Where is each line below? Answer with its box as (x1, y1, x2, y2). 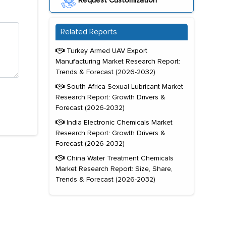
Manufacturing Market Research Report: (55, 57, 180, 66)
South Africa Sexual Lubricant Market (65, 82, 183, 91)
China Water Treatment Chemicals (65, 154, 174, 163)
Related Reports (61, 27, 117, 37)
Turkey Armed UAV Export (65, 46, 147, 55)
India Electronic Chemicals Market (65, 118, 173, 127)
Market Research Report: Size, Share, (55, 164, 173, 174)
